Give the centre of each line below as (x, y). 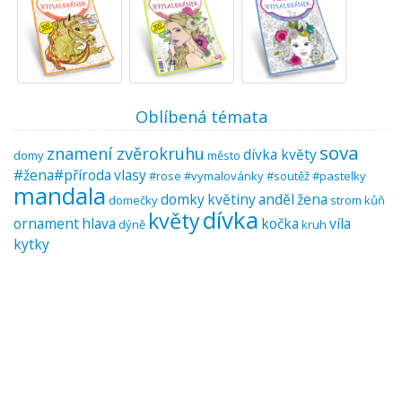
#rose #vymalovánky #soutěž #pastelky (258, 176)
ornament (46, 223)
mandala (60, 196)
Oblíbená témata (201, 117)
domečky (133, 200)
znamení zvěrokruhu (126, 153)
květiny (232, 199)
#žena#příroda (62, 175)
